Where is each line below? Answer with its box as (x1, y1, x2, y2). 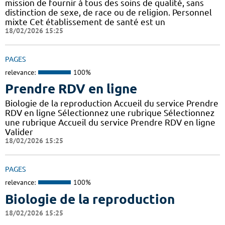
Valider (5, 127, 33, 137)
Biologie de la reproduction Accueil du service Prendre (5, 98, 218, 108)
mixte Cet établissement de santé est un (5, 17, 165, 27)
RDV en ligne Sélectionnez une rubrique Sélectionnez (5, 108, 214, 118)
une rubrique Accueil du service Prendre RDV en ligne (5, 118, 215, 128)
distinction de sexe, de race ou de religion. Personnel (5, 7, 212, 17)
